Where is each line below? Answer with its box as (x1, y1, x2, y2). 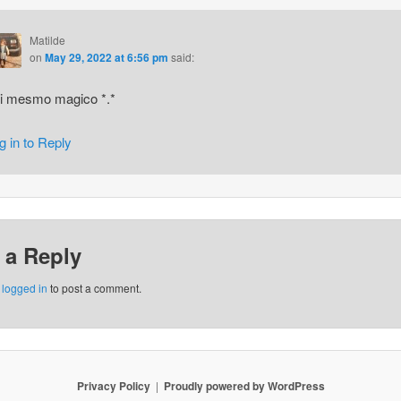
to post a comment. (47, 280, 141, 296)
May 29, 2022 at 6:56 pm (44, 49, 168, 66)
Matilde (29, 32, 65, 48)
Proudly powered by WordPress (163, 378, 325, 395)
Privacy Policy (76, 378, 150, 395)
